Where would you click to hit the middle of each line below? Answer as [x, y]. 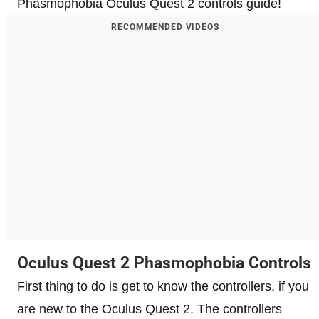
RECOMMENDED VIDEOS [165, 27]
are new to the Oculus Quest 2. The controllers [150, 309]
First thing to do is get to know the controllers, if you [163, 287]
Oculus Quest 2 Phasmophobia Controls [164, 263]
